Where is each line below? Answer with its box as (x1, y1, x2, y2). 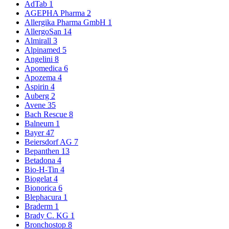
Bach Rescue (25, 110, 69, 119)
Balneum (25, 119, 56, 128)
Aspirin (25, 82, 51, 91)
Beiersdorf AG (25, 138, 74, 147)
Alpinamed (25, 45, 62, 55)
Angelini (25, 55, 55, 64)
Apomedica (25, 64, 64, 73)
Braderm (25, 202, 55, 211)
